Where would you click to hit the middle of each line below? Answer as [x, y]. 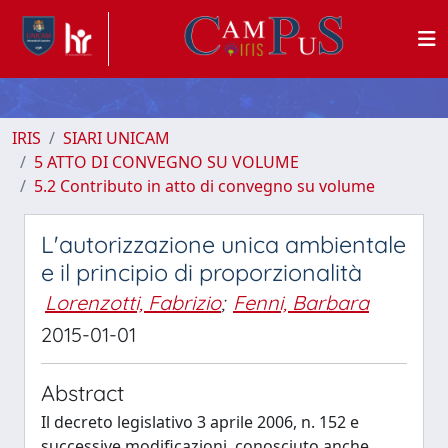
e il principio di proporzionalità [201, 272]
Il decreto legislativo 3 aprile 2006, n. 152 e [200, 422]
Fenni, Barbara [301, 302]
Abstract [82, 392]
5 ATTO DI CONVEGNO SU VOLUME [166, 162]
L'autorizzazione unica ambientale [223, 244]
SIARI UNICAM [116, 138]
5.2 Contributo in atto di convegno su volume [204, 186]
